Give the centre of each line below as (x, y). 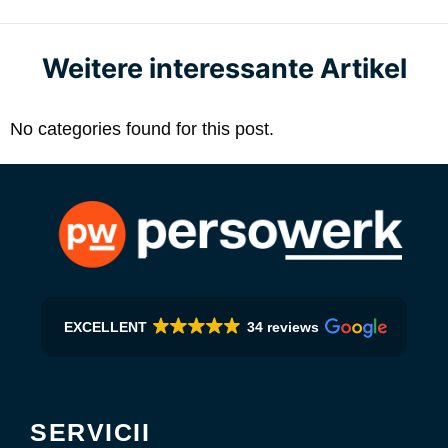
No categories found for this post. (142, 129)
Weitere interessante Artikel (224, 69)
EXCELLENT (105, 327)
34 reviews (283, 327)
